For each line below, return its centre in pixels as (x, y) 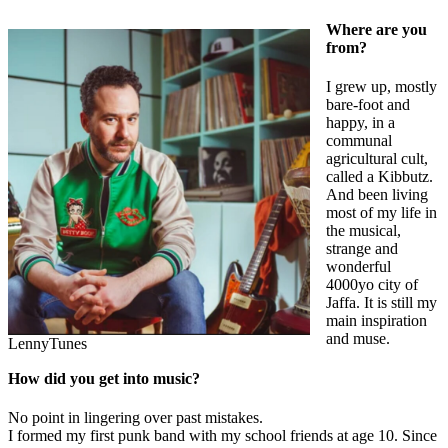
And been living (377, 195)
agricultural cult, (377, 159)
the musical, (363, 231)
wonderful (358, 267)
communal (359, 141)
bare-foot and (368, 105)
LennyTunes (47, 344)
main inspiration (376, 321)
